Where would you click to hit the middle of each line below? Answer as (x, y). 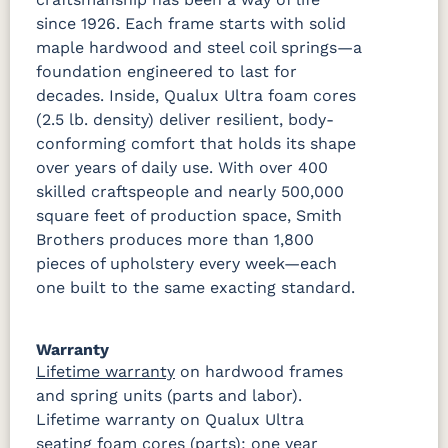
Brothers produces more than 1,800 (175, 239)
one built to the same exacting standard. (195, 287)
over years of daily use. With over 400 (182, 167)
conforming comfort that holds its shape (196, 143)
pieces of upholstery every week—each (186, 263)
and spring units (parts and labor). (169, 395)
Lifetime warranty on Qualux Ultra (170, 419)
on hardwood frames (259, 371)
